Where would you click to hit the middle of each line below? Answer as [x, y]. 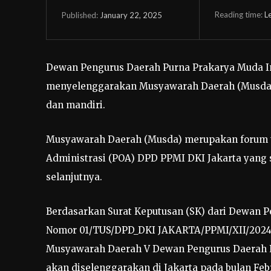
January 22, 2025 [131, 15]
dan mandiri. [76, 105]
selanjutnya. [74, 177]
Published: [80, 15]
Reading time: [239, 14]
